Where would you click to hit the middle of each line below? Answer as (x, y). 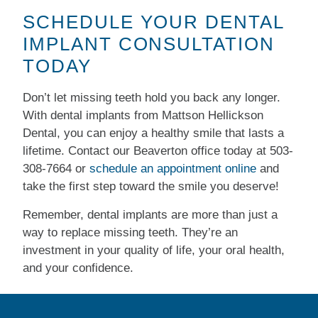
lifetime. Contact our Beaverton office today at (147, 151)
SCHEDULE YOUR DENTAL (153, 22)
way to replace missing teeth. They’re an (131, 232)
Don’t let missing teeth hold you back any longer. (152, 98)
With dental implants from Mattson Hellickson (143, 116)
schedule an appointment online (173, 169)
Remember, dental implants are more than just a (150, 214)
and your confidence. (78, 268)
